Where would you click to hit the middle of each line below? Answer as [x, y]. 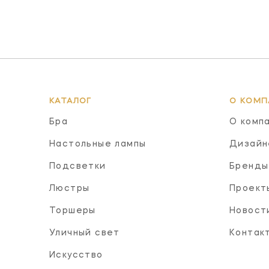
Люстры [70, 188]
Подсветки [78, 166]
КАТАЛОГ [71, 101]
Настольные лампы [98, 144]
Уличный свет [85, 233]
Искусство [76, 255]
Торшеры [73, 210]
